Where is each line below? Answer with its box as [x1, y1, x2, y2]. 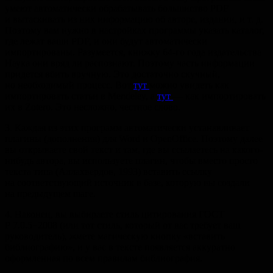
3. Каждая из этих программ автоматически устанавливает [5, 122, 249, 133]
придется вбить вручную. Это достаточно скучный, [5, 68, 220, 79]
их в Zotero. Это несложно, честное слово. [5, 101, 180, 112]
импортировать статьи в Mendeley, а [5, 90, 157, 101]
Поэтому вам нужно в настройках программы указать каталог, [5, 24, 264, 35]
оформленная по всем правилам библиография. [5, 252, 202, 263]
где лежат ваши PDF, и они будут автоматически [5, 35, 207, 46]
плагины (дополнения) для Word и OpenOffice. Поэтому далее [5, 133, 263, 144]
